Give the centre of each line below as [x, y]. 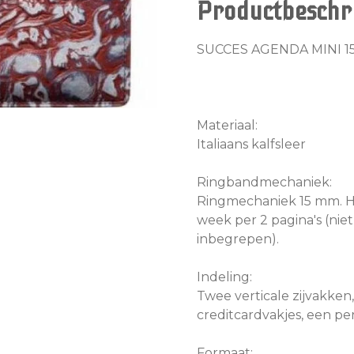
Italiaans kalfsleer [251, 144]
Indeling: [224, 277]
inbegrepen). [238, 239]
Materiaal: [227, 125]
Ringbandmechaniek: [264, 182]
